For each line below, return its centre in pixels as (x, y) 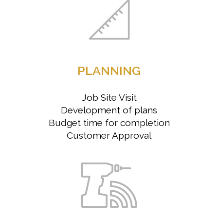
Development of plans (109, 110)
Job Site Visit (109, 97)
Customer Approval (109, 135)
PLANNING (109, 70)
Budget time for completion (109, 122)
